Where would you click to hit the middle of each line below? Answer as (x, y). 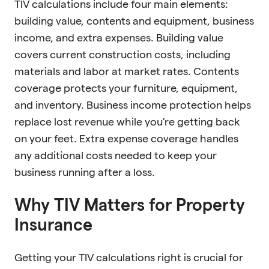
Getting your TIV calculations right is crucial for (129, 257)
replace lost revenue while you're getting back (127, 121)
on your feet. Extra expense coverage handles (126, 138)
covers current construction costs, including (122, 54)
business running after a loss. (85, 172)
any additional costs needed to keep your (116, 155)
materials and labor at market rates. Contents (127, 71)
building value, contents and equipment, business (134, 20)
